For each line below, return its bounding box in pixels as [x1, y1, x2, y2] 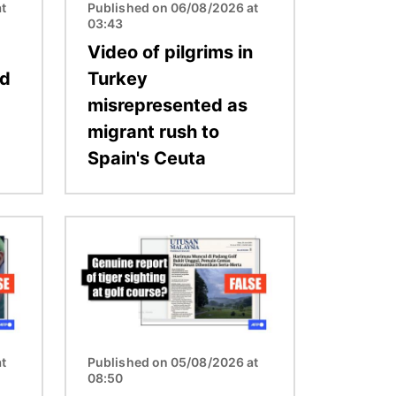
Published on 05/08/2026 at [88, 354, 259, 369]
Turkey [88, 67, 148, 89]
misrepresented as [88, 94, 247, 116]
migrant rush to [88, 120, 219, 142]
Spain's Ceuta [88, 147, 206, 169]
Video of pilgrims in [88, 41, 253, 63]
